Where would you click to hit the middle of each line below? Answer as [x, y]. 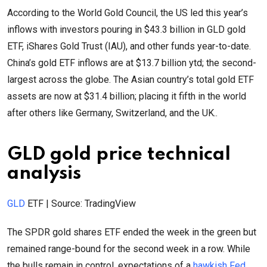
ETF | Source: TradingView [80, 203]
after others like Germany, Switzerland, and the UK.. [115, 113]
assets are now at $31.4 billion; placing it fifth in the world [127, 96]
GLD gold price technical [119, 154]
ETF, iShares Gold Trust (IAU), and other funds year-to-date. [129, 46]
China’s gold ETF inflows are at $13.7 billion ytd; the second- [132, 63]
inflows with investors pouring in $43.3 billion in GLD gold [126, 29]
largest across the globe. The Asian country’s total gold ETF [131, 79]
